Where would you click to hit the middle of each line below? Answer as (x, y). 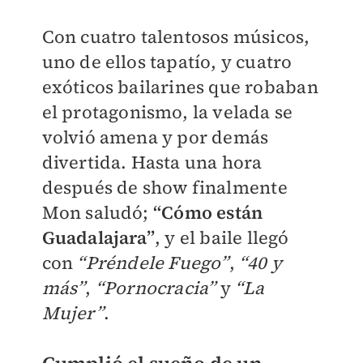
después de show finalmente (164, 188)
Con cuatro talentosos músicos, (176, 37)
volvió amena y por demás (155, 137)
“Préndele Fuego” (153, 263)
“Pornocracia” (156, 288)
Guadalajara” (98, 238)
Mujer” (73, 313)
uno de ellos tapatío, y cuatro (167, 62)
